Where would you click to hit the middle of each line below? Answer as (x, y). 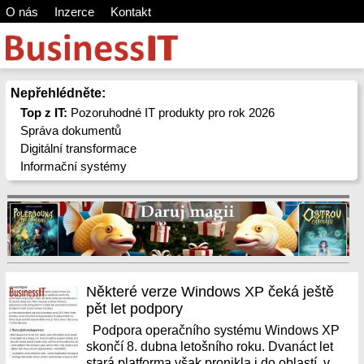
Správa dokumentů (71, 130)
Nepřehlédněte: (58, 93)
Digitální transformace (79, 148)
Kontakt (130, 12)
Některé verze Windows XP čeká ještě (210, 292)
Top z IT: (44, 113)
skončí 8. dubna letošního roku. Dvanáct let (210, 347)
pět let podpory (135, 309)
